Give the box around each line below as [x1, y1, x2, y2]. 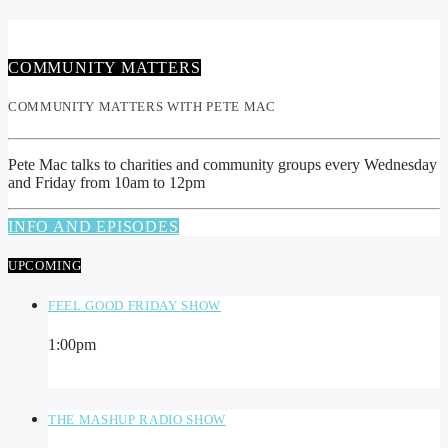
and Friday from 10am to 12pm [8, 173, 205, 191]
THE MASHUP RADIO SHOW [48, 412, 226, 428]
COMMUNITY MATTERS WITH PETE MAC [8, 99, 276, 115]
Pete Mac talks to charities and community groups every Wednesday [8, 155, 437, 173]
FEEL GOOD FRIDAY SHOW [48, 297, 221, 313]
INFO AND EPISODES [8, 217, 179, 235]
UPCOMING [8, 257, 82, 273]
